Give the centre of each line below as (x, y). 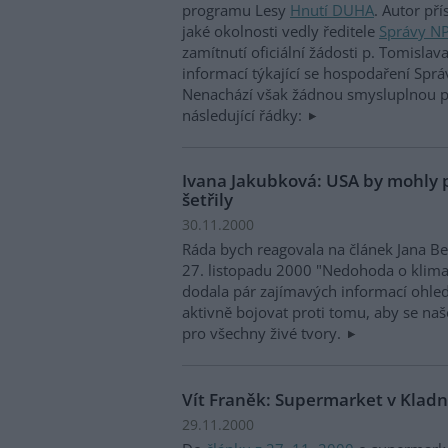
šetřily (207, 199)
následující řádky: (244, 114)
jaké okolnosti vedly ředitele (280, 30)
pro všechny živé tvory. (263, 333)
